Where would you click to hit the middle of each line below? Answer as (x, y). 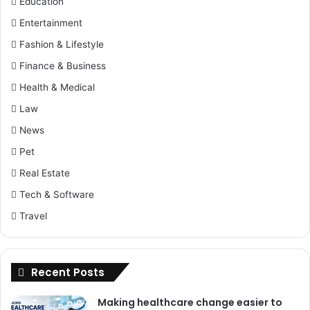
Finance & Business (63, 66)
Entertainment (51, 23)
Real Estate (45, 173)
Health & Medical (57, 87)
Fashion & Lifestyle (62, 44)
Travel (33, 216)
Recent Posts (68, 272)
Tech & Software (57, 194)
